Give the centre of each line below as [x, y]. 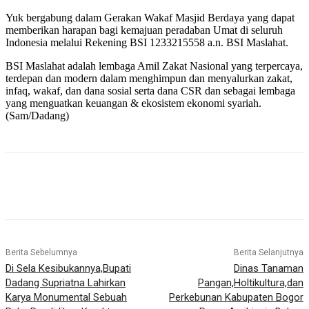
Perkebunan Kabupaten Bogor [236, 298]
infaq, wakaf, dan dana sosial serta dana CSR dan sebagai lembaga [150, 91]
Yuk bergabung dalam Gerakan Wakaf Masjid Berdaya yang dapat [150, 18]
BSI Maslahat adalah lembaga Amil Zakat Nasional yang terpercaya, [154, 66]
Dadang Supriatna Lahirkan [66, 283]
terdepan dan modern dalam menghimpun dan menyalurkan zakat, [149, 79]
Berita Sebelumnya [41, 253]
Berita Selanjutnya [268, 253]
